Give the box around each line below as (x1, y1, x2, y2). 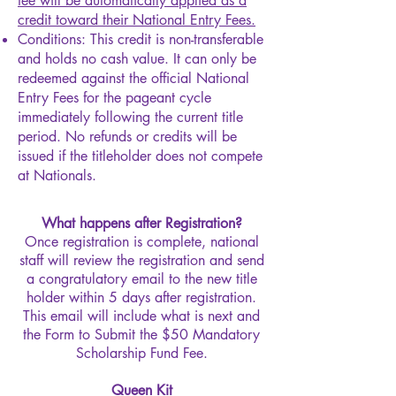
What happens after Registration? (41, 213, 242, 232)
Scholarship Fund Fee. (75, 343, 208, 362)
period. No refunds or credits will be (18, 126, 237, 146)
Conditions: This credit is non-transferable (18, 29, 263, 49)
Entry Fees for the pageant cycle (18, 88, 211, 107)
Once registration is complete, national (24, 232, 259, 251)
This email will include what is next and (23, 306, 260, 325)
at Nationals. (18, 165, 96, 185)
